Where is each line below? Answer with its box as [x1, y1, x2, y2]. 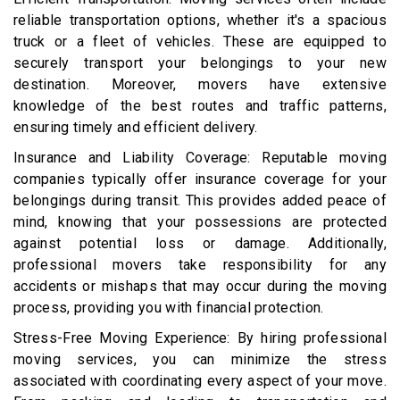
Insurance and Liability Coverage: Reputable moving [13, 149, 387, 167]
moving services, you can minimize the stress [13, 351, 387, 369]
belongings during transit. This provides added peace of [13, 192, 387, 210]
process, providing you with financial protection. [13, 299, 324, 317]
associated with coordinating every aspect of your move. [13, 372, 387, 390]
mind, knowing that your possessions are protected [13, 213, 387, 231]
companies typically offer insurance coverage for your [13, 171, 387, 188]
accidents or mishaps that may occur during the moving [13, 278, 387, 296]
